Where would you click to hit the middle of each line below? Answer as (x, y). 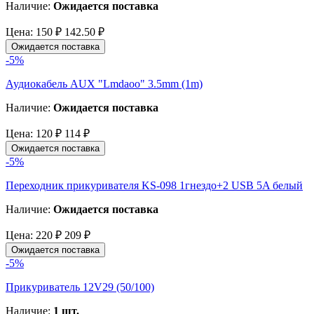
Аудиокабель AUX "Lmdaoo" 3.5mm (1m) (104, 83)
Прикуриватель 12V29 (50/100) (80, 287)
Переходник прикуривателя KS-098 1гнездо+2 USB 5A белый (154, 185)
